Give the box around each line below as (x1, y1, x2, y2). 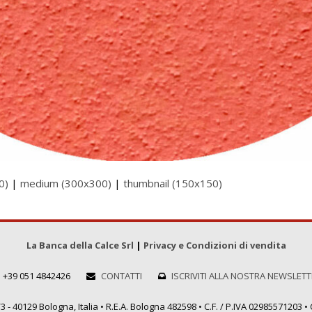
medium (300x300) (20, 176, 111, 190)
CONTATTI (101, 270, 142, 282)
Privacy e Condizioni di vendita (143, 239, 286, 251)
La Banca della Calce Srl (26, 239, 134, 251)
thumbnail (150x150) (123, 176, 222, 190)
